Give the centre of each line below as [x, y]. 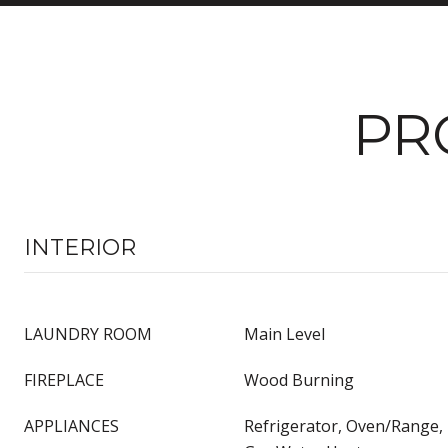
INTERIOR [80, 247]
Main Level [284, 334]
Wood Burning [299, 380]
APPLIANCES [71, 426]
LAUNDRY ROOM [88, 334]
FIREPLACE [64, 380]
